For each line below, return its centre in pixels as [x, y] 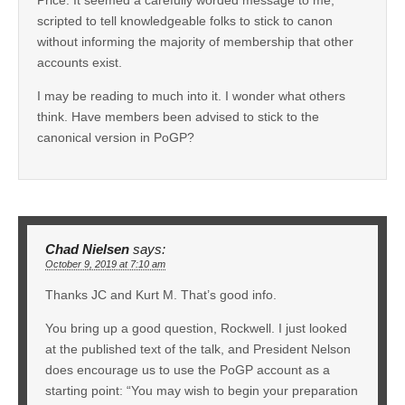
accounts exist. [80, 62]
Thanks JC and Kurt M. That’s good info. [161, 294]
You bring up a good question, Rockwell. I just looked [196, 328]
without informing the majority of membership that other [195, 41]
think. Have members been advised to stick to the [178, 116]
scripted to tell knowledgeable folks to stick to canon [185, 20]
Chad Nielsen [87, 249]
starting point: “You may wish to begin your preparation [202, 390]
